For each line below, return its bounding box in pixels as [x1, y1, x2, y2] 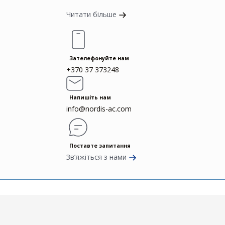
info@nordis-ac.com [66, 103, 132, 114]
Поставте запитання [69, 142, 131, 149]
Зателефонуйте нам [69, 54, 129, 62]
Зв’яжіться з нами [66, 152, 127, 162]
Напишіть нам [69, 93, 111, 101]
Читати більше [66, 9, 119, 19]
